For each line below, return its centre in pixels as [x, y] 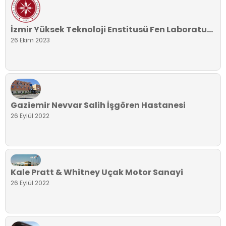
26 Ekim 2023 [30, 40]
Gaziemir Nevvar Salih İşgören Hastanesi [98, 105]
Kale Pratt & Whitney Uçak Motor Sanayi [97, 172]
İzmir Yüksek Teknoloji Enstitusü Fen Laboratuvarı [210, 30]
